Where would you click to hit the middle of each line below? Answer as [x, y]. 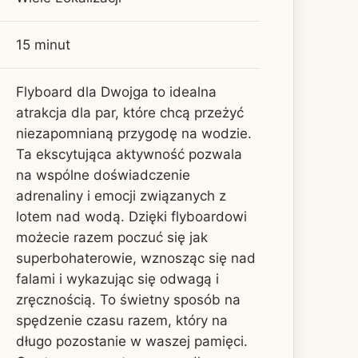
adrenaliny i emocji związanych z [121, 195]
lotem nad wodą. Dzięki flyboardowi [131, 216]
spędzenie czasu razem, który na [122, 320]
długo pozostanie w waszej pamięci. [132, 341]
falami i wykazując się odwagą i [117, 278]
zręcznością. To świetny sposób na [128, 299]
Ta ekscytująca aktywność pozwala [129, 154]
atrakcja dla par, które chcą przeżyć [130, 112]
